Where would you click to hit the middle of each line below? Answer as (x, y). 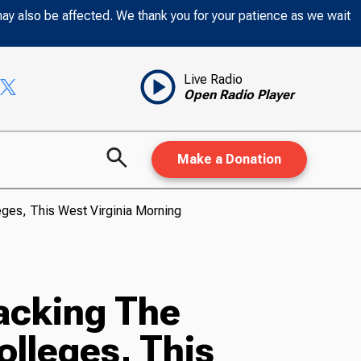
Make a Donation (229, 160)
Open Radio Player (239, 95)
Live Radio (213, 80)
